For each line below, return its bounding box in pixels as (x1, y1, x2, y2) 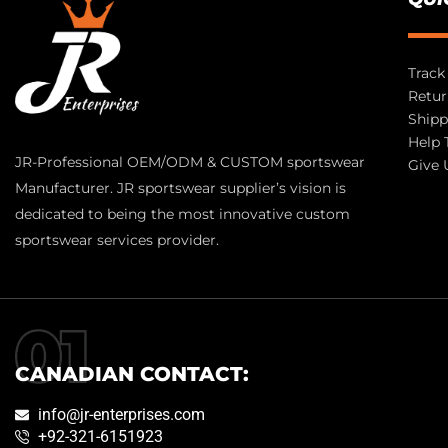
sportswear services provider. (15, 230, 219, 249)
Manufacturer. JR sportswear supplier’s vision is (15, 178, 346, 197)
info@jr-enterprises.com (37, 404, 205, 424)
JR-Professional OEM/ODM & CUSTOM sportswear (15, 152, 365, 171)
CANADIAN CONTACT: (15, 361, 249, 386)
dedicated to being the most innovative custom (15, 204, 350, 223)
